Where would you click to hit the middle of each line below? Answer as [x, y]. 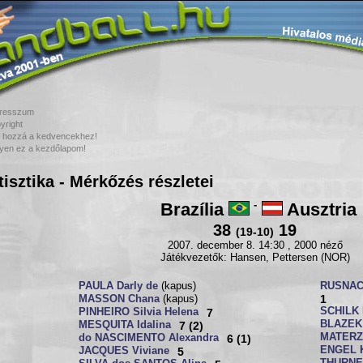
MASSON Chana [119, 299]
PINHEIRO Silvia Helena [139, 312]
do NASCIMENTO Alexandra [149, 338]
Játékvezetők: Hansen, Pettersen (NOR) [255, 258]
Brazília [194, 209]
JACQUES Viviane [124, 351]
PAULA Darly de [118, 286]
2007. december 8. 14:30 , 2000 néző [255, 246]
